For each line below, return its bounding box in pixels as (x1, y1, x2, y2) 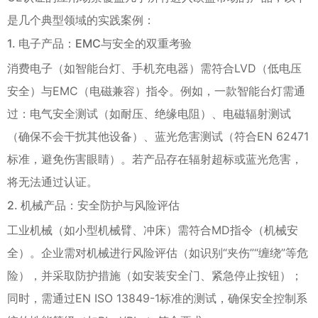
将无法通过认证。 (7, 174, 98, 189)
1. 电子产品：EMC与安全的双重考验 (7, 35, 192, 50)
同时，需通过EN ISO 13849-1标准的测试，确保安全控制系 (7, 290, 307, 305)
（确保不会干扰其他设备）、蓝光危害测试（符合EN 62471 (7, 128, 309, 143)
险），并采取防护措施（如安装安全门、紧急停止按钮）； (7, 268, 302, 283)
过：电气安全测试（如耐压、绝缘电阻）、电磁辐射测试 (7, 106, 291, 121)
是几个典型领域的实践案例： (7, 12, 155, 27)
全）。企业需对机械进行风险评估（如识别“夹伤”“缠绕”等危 (7, 245, 308, 260)
